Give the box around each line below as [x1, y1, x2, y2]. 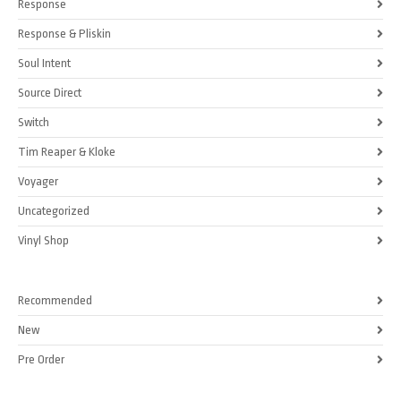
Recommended [18, 293, 92, 307]
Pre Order [18, 352, 64, 366]
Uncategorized [18, 203, 90, 218]
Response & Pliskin [18, 26, 111, 40]
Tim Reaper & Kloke [18, 144, 115, 158]
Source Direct [18, 85, 81, 99]
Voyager [18, 174, 58, 188]
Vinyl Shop [18, 233, 69, 247]
